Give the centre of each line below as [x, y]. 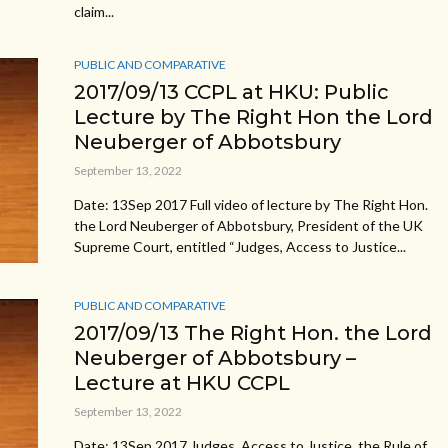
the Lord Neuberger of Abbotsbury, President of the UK [248, 225]
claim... [94, 11]
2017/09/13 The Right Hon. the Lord [253, 332]
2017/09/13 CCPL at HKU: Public [231, 91]
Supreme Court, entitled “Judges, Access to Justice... [240, 246]
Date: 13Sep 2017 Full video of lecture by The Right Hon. [251, 204]
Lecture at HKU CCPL [182, 382]
